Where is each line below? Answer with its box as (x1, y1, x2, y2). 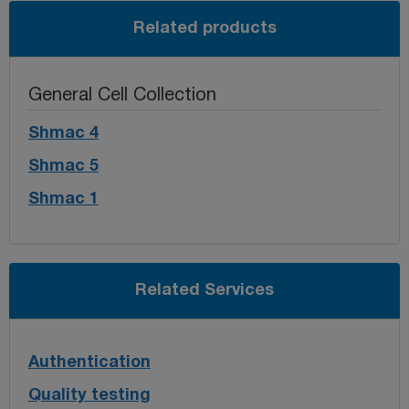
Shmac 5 (28, 158, 99, 174)
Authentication (28, 354, 151, 371)
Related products (132, 20, 277, 37)
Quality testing (28, 387, 151, 404)
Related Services (135, 282, 274, 299)
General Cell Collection (28, 87, 216, 104)
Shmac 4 (28, 125, 99, 142)
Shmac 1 (28, 191, 99, 207)
